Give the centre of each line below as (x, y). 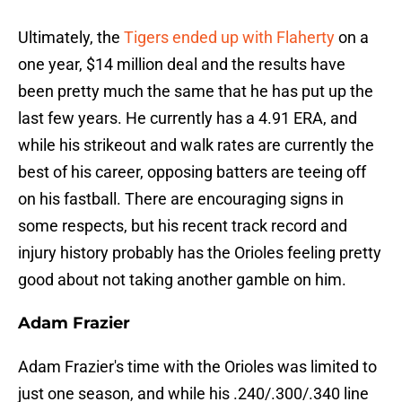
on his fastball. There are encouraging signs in (181, 199)
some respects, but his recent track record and (183, 226)
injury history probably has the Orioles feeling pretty (200, 253)
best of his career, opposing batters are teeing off (192, 172)
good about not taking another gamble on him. (182, 280)
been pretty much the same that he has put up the (196, 92)
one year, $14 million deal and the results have (182, 65)
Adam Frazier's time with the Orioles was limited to (197, 367)
